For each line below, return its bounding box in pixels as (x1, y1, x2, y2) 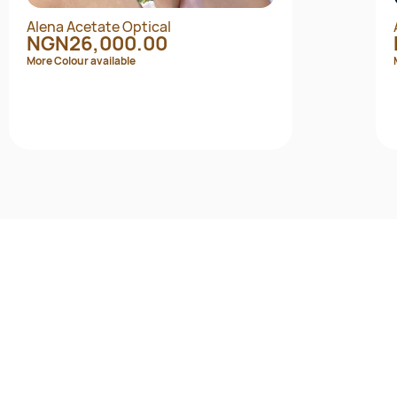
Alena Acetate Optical (26, 17, 171, 37)
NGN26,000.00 (26, 29, 167, 58)
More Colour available (26, 53, 136, 69)
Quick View (122, 197, 199, 217)
